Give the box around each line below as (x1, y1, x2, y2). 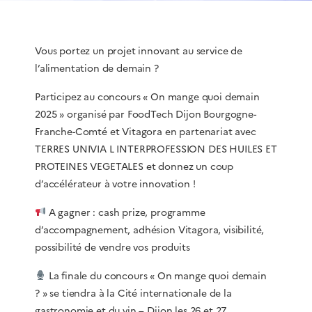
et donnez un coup (143, 159, 234, 174)
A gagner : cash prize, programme (45, 205, 205, 220)
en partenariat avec (162, 125, 256, 139)
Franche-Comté (35, 125, 107, 139)
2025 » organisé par (35, 107, 127, 122)
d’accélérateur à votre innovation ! (35, 177, 196, 192)
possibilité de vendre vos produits (35, 240, 190, 255)
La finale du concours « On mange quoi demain (45, 269, 267, 283)
